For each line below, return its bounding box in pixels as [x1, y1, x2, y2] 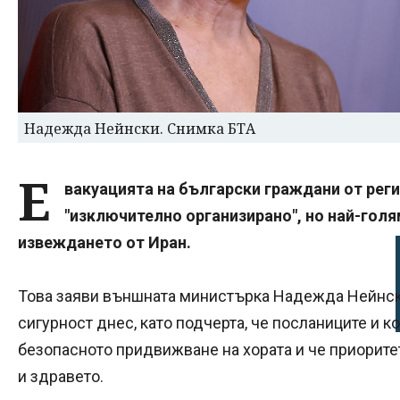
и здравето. [18, 367, 104, 387]
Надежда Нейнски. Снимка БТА [24, 119, 255, 139]
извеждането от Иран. [18, 233, 191, 253]
